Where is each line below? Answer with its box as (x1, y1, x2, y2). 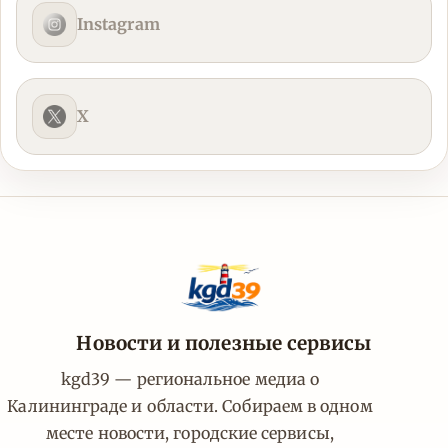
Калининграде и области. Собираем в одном (7, 396, 373, 417)
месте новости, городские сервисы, (46, 423, 334, 444)
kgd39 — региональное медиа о (60, 369, 320, 390)
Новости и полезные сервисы (76, 331, 372, 356)
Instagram (77, 14, 160, 35)
